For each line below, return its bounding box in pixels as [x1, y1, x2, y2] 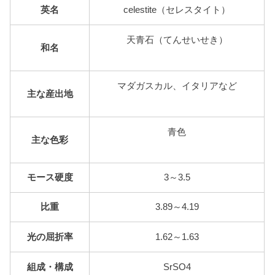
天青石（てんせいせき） [126, 34, 228, 45]
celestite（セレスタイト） [123, 4, 231, 15]
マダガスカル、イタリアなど [117, 80, 237, 91]
